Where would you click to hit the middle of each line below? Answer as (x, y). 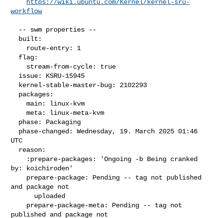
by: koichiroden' (42, 168)
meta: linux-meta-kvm (19, 113)
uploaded (23, 196)
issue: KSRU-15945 (15, 76)
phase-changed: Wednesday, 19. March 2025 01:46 (15, 131)
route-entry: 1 (19, 48)
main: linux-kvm (19, 103)
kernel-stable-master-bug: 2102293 (15, 85)
